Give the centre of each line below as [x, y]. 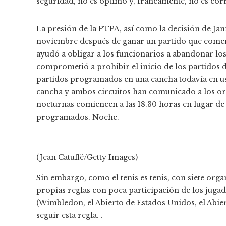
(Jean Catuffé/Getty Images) [87, 157]
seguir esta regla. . [70, 215]
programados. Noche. [78, 117]
